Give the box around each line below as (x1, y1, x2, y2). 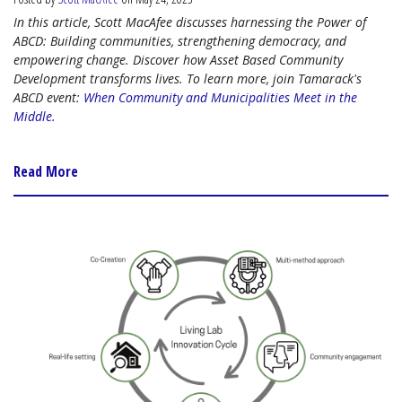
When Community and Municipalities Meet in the (83, 89, 357, 107)
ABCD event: (13, 89, 83, 107)
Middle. (13, 108, 59, 126)
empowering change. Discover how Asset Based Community (13, 51, 343, 69)
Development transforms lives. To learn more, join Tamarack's (13, 70, 362, 88)
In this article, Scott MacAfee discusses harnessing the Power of (13, 13, 366, 31)
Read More (13, 162, 78, 182)
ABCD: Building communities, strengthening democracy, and (13, 32, 346, 50)
